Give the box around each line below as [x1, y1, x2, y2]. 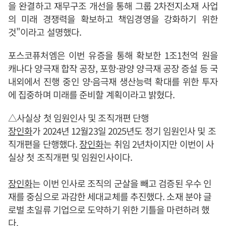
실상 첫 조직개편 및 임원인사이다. [8, 150, 132, 163]
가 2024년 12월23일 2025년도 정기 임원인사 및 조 [32, 124, 216, 137]
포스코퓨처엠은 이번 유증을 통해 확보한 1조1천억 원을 [8, 48, 218, 62]
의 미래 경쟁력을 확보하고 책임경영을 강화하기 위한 [8, 12, 218, 25]
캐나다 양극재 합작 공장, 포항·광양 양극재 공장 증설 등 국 [8, 62, 218, 75]
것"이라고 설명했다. [8, 25, 82, 38]
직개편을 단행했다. [8, 137, 80, 150]
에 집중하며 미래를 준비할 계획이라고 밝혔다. [8, 88, 175, 101]
